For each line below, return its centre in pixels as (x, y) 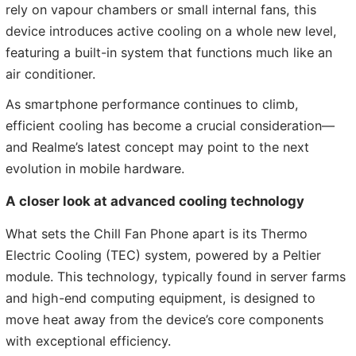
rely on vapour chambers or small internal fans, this (161, 10)
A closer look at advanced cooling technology (155, 201)
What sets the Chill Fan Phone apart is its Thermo (157, 233)
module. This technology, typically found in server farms (176, 276)
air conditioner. (50, 74)
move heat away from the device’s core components (164, 319)
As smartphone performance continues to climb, (152, 104)
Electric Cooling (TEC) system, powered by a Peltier (163, 255)
